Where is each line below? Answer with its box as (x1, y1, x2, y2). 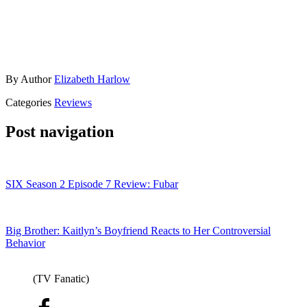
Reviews (54, 97, 92, 109)
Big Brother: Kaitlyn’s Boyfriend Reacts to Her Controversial (5, 225, 271, 237)
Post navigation (5, 123, 114, 141)
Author (21, 73, 54, 86)
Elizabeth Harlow (54, 73, 130, 86)
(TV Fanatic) (33, 273, 89, 285)
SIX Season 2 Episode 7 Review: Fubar (5, 178, 178, 191)
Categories (5, 97, 54, 109)
